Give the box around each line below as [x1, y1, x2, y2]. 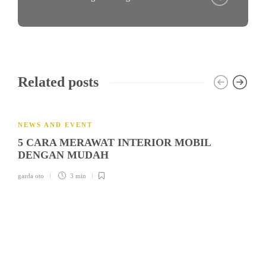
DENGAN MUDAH [18, 149, 112, 161]
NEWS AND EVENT [18, 121, 93, 129]
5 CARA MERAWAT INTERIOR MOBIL [18, 137, 211, 149]
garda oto [18, 172, 44, 180]
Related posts [18, 74, 99, 90]
